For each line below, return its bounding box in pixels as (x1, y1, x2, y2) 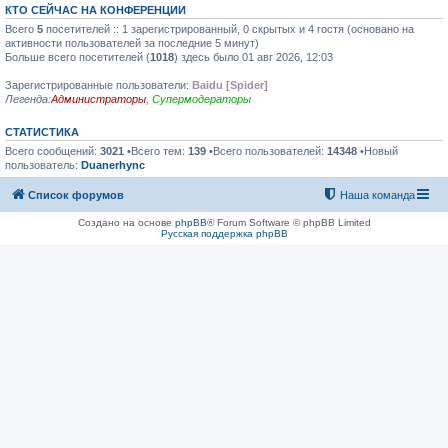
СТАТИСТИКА (5, 125, 79, 138)
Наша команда (340, 189, 415, 201)
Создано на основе (77, 217, 175, 228)
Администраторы (51, 92, 146, 105)
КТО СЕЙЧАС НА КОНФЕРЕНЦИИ (5, 3, 186, 16)
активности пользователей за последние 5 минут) (5, 36, 259, 49)
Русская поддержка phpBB (160, 228, 288, 239)
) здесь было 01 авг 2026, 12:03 (174, 50, 333, 63)
